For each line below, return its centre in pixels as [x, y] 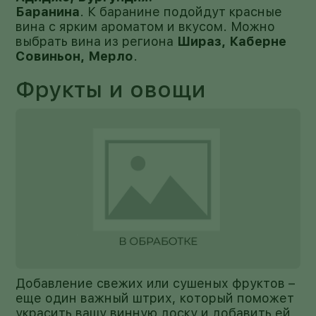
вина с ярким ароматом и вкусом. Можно [146, 26]
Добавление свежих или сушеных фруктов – [156, 283]
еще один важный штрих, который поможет [155, 298]
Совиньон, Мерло [75, 56]
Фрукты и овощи [111, 89]
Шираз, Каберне [232, 41]
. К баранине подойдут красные [181, 11]
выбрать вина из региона [97, 41]
